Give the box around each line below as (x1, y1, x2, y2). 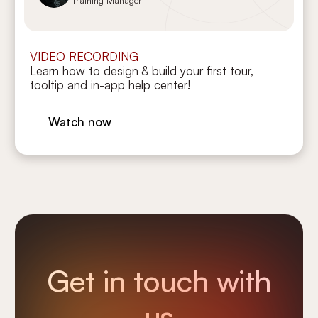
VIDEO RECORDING (30, 48, 139, 64)
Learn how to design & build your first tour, (30, 62, 254, 78)
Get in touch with (47, 261, 271, 299)
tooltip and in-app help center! (30, 77, 191, 92)
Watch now (48, 114, 112, 130)
